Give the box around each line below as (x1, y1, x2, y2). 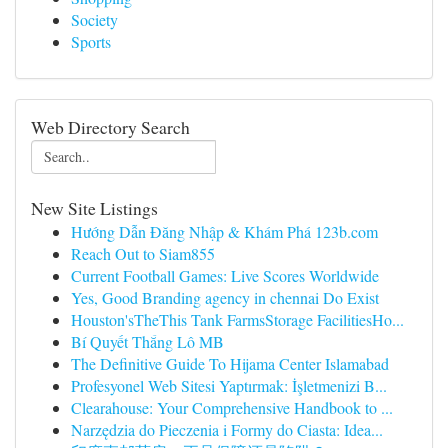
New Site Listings (31, 196, 158, 220)
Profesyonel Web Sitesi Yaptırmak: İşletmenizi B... (71, 375, 387, 396)
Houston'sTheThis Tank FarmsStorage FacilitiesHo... (71, 309, 404, 330)
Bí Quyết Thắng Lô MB (71, 331, 224, 352)
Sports (71, 31, 111, 52)
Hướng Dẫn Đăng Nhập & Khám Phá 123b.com (71, 221, 378, 242)
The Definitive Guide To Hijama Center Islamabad (71, 353, 389, 374)
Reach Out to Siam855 (71, 243, 215, 264)
